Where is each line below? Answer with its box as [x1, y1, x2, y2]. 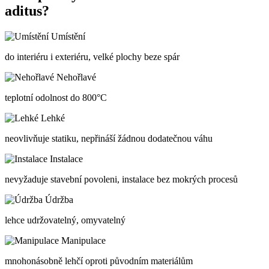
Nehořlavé [56, 71, 96, 82]
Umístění [51, 31, 85, 41]
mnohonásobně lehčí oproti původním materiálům [5, 255, 193, 266]
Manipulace [61, 235, 106, 246]
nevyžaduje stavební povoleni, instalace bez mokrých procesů [5, 174, 238, 184]
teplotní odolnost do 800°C [5, 92, 107, 103]
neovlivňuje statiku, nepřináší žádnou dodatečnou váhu [5, 133, 213, 144]
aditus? [5, 2, 49, 19]
